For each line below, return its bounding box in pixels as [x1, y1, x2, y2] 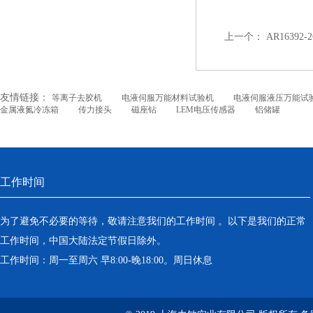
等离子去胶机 [52, 93, 102, 103]
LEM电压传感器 [176, 105, 235, 115]
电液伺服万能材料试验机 [122, 93, 214, 103]
